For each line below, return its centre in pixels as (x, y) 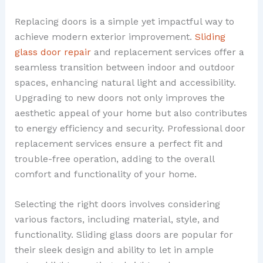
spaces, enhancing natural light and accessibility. (125, 82)
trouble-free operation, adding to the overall (114, 159)
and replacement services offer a (167, 52)
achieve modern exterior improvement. (104, 36)
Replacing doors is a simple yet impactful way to (124, 21)
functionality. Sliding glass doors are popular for (124, 235)
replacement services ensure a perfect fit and (119, 143)
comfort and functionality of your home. (105, 174)
